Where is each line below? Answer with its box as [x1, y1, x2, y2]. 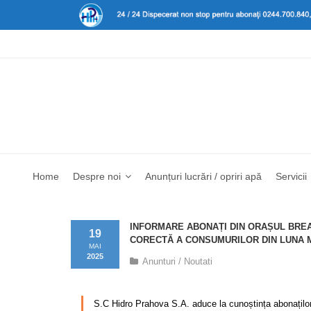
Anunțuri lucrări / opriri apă [145, 170, 262, 182]
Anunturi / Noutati [142, 255, 212, 267]
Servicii [276, 170, 307, 182]
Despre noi [73, 170, 121, 182]
